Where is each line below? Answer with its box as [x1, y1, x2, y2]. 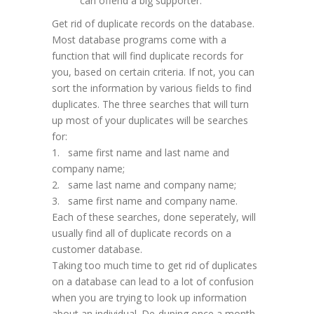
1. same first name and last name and [52, 146, 229, 160]
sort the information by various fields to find [52, 81, 252, 95]
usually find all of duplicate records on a [52, 226, 231, 240]
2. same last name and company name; [52, 178, 236, 192]
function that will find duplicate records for [52, 49, 243, 63]
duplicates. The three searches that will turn [52, 97, 249, 111]
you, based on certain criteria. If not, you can [52, 65, 254, 79]
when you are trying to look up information [52, 291, 247, 305]
